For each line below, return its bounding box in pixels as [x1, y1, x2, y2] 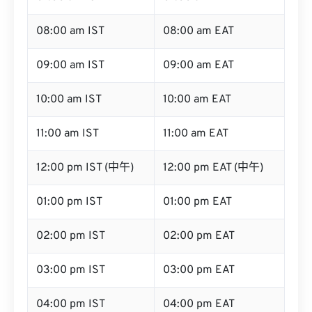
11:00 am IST [36, 127, 99, 141]
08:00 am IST [36, 24, 104, 38]
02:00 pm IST [36, 229, 105, 243]
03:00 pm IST [36, 263, 105, 277]
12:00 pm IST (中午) [36, 161, 134, 175]
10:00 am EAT [163, 93, 231, 107]
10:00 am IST [36, 93, 102, 107]
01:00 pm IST [36, 195, 102, 209]
